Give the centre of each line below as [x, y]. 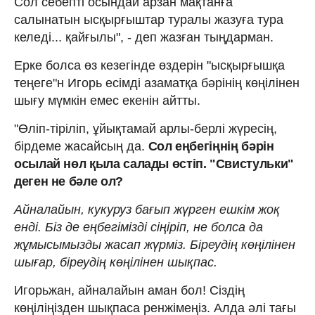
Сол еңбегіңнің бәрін [210, 146]
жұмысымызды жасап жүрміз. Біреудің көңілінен [155, 244]
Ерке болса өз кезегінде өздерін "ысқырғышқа [149, 65]
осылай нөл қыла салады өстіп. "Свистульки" [154, 163]
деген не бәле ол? [69, 181]
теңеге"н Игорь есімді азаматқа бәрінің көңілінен [157, 83]
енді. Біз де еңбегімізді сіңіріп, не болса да [139, 227]
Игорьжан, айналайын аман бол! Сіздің [129, 290]
